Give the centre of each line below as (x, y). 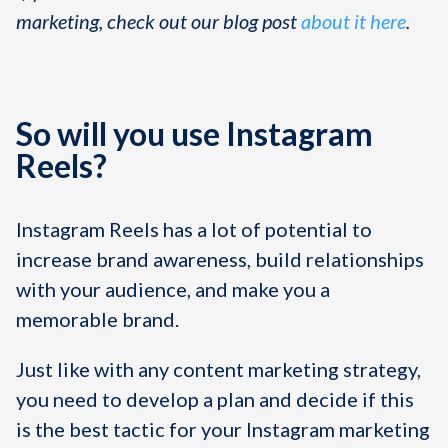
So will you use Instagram (194, 133)
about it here (353, 21)
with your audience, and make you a (173, 289)
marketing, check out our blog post (158, 21)
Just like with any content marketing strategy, (218, 369)
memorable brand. (97, 319)
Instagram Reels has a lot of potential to (194, 229)
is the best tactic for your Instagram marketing (223, 429)
